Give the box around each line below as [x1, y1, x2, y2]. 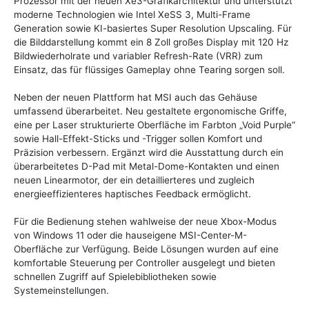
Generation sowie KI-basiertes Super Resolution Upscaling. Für [14, 23, 292, 34]
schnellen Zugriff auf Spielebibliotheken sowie [14, 271, 217, 283]
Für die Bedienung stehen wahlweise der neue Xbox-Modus [14, 216, 277, 228]
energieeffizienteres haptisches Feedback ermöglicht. [14, 188, 251, 200]
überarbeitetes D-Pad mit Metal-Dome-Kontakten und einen [14, 161, 279, 172]
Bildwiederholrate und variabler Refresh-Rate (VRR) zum [14, 50, 263, 62]
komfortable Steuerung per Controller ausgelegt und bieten [14, 257, 275, 269]
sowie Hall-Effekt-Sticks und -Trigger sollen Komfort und [14, 133, 262, 145]
